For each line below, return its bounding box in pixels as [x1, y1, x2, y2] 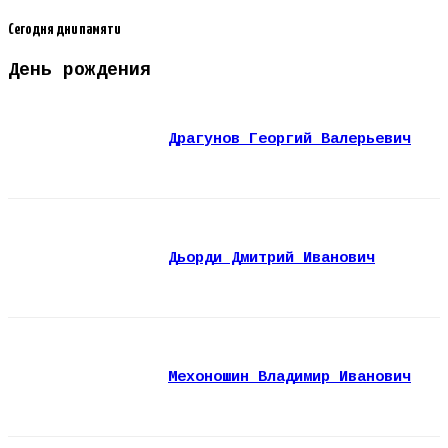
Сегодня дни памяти [8, 22, 120, 38]
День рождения [8, 59, 151, 80]
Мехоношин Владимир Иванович [168, 368, 411, 386]
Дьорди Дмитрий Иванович [168, 249, 375, 267]
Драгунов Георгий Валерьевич [168, 130, 411, 148]
